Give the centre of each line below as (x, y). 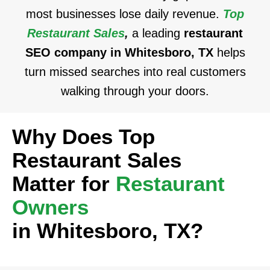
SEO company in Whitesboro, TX (121, 52)
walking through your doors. (135, 91)
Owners (50, 207)
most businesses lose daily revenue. (124, 14)
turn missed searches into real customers (135, 72)
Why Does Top (83, 137)
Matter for (64, 184)
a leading (158, 33)
